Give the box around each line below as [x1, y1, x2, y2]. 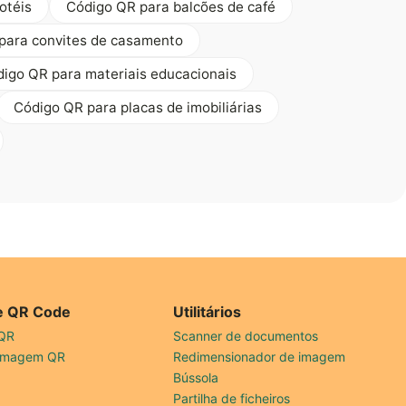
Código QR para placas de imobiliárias [14, 98, 262, 116]
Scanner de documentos [173, 327, 319, 343]
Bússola [173, 369, 219, 385]
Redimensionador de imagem [173, 348, 346, 364]
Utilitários [173, 302, 242, 321]
